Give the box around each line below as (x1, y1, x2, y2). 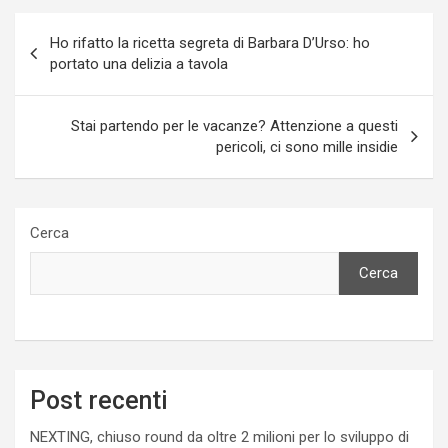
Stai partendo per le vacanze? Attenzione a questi (71, 116, 398, 135)
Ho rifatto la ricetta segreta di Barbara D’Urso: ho (50, 33, 370, 52)
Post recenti (30, 385, 168, 415)
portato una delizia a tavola (50, 54, 228, 73)
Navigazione (14, 12, 154, 42)
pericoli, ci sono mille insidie (216, 137, 398, 156)
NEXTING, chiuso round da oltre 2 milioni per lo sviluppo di (30, 427, 409, 446)
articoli (14, 44, 96, 74)
